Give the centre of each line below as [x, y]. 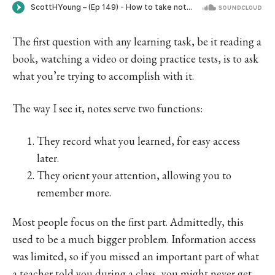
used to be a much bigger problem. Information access [134, 239]
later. [48, 158]
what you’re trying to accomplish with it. [103, 76]
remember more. [74, 192]
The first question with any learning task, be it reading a [137, 41]
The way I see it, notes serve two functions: [107, 108]
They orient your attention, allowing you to [134, 175]
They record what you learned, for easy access [138, 141]
